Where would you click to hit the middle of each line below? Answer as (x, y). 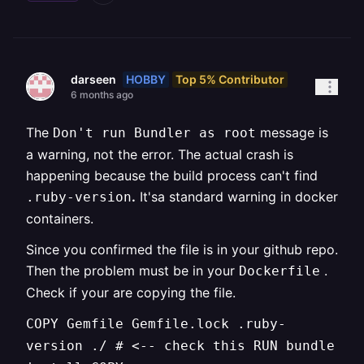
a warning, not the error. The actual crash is (160, 154)
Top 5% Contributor (230, 79)
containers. (60, 219)
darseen (93, 79)
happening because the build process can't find (172, 175)
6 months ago (102, 95)
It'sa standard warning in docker (237, 197)
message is (292, 132)
